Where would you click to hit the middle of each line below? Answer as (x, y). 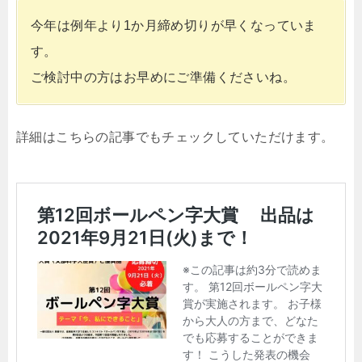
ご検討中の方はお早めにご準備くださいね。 (163, 78)
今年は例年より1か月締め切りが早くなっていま (174, 26)
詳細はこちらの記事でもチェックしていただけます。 (175, 137)
